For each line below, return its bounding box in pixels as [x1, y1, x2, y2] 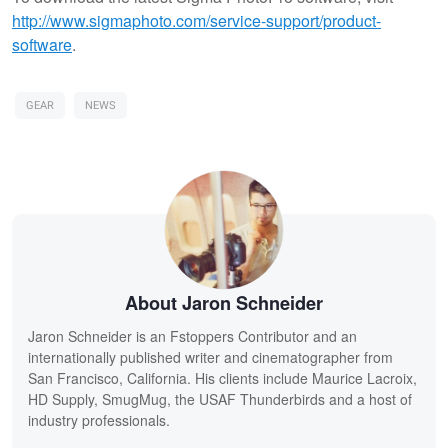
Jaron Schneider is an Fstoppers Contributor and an [28, 326, 357, 347]
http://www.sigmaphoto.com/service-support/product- [12, 9, 381, 32]
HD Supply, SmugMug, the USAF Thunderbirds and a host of [28, 389, 412, 410]
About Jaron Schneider [125, 290, 323, 316]
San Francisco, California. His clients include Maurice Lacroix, [28, 368, 417, 389]
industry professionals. [28, 410, 170, 431]
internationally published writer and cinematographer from [28, 347, 393, 368]
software [12, 33, 72, 56]
